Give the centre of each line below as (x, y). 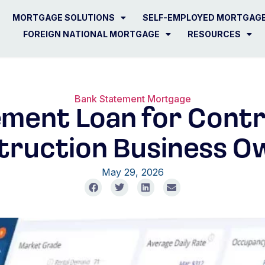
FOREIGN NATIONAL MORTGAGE (92, 34)
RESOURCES (214, 34)
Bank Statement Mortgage (132, 99)
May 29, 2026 (132, 172)
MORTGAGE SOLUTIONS (64, 17)
